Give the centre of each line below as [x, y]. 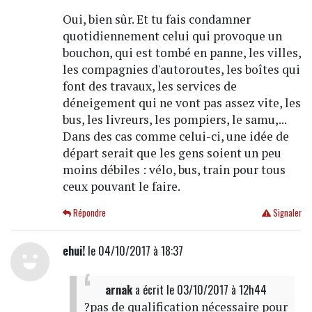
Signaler [286, 212]
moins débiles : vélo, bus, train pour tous [174, 169]
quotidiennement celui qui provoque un [172, 36]
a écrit [149, 289]
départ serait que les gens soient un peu [172, 153]
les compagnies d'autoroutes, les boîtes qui [181, 69]
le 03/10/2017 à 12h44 [216, 289]
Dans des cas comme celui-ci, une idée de [175, 136]
